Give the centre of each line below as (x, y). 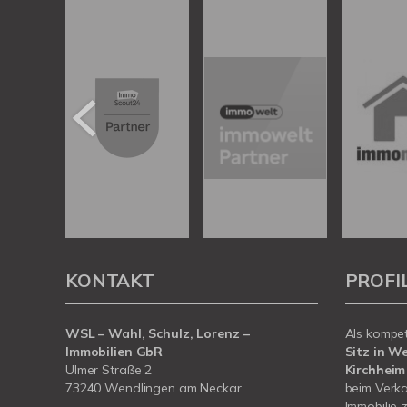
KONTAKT (110, 281)
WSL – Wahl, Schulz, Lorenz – (158, 334)
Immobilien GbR (114, 352)
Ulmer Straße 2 (109, 370)
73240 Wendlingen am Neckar (154, 388)
